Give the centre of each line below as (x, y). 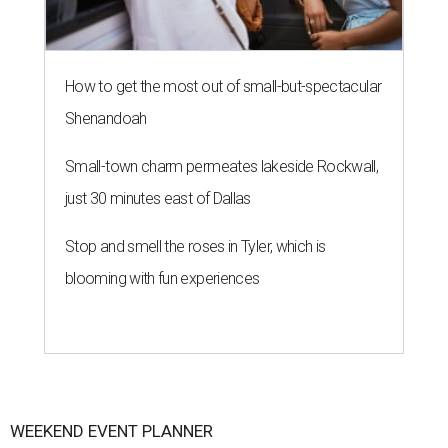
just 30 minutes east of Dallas (158, 199)
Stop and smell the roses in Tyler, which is (195, 247)
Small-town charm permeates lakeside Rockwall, (222, 167)
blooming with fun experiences (162, 279)
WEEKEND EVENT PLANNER (111, 431)
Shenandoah (106, 119)
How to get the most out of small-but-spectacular (223, 87)
